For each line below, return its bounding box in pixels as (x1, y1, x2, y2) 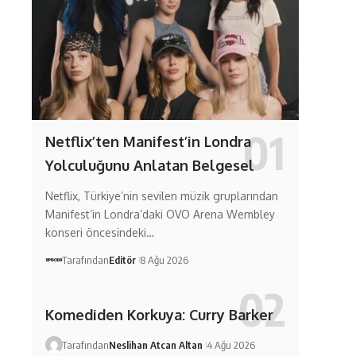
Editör (108, 253, 136, 266)
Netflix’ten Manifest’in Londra (44, 132, 251, 150)
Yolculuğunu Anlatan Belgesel (44, 156, 254, 174)
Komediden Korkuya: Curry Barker (44, 306, 273, 324)
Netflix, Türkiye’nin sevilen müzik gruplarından (44, 188, 278, 203)
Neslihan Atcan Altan (108, 339, 203, 352)
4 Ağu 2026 (206, 339, 255, 352)
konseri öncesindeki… (44, 225, 154, 239)
